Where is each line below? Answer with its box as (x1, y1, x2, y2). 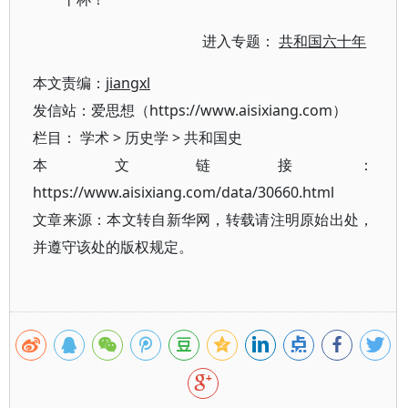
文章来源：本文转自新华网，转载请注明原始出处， (33, 209, 374, 229)
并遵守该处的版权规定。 (33, 237, 193, 257)
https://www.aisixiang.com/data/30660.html (33, 182, 334, 202)
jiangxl (106, 73, 150, 93)
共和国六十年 (279, 31, 367, 51)
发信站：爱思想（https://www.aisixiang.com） (33, 100, 347, 120)
